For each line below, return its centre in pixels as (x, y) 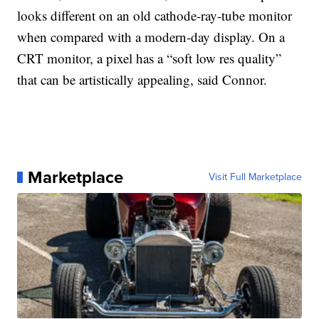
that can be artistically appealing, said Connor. (142, 79)
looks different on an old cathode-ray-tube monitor (155, 15)
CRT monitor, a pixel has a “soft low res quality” (150, 58)
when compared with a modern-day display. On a (151, 37)
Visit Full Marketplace (255, 177)
